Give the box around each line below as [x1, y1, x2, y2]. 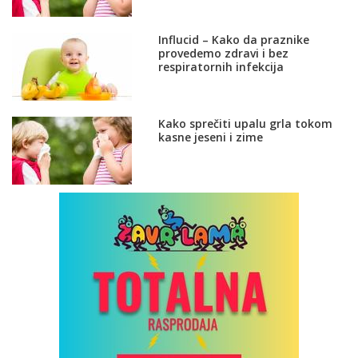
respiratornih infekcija [157, 59, 284, 75]
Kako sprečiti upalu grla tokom [157, 116, 332, 132]
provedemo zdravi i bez [157, 46, 288, 62]
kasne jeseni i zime [157, 129, 263, 145]
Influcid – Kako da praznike [157, 32, 309, 48]
